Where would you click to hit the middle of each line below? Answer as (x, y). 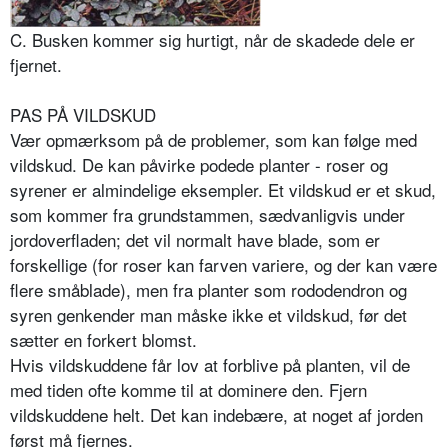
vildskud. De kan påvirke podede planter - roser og (199, 165)
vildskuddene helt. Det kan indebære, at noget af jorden (216, 415)
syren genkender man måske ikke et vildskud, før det (208, 315)
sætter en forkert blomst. (103, 340)
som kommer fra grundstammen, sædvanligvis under (207, 215)
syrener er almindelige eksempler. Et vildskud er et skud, (223, 190)
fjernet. (36, 65)
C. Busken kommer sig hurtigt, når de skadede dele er (212, 40)
